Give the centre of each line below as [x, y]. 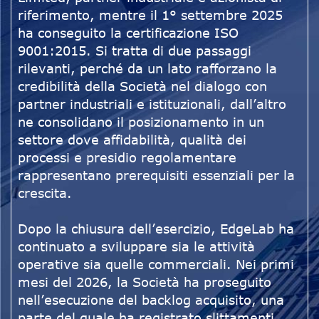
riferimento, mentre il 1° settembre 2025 [150, 15]
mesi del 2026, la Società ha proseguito [145, 282]
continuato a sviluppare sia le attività [136, 247]
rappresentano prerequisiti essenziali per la [156, 176]
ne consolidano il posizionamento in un [141, 122]
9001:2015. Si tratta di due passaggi [135, 51]
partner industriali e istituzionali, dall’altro [152, 104]
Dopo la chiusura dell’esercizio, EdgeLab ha [156, 229]
